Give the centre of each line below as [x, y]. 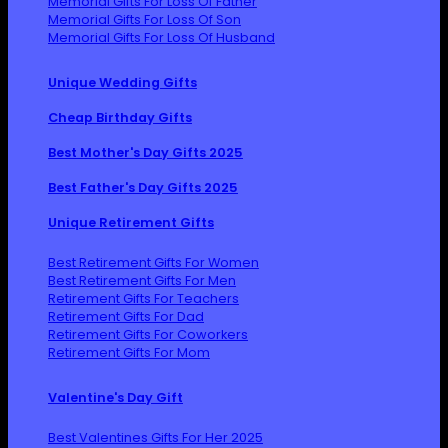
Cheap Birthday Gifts [120, 118]
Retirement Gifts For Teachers [143, 299]
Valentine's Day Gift [115, 398]
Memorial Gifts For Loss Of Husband [161, 38]
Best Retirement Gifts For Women [153, 263]
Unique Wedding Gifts [122, 83]
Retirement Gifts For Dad [126, 317]
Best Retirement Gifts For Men [142, 281]
